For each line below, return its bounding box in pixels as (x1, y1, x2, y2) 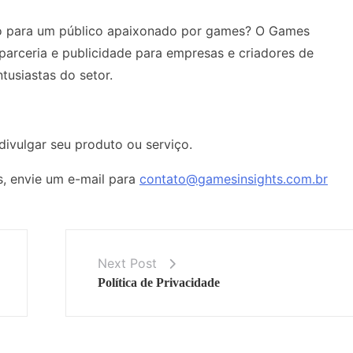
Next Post (97, 255, 157, 271)
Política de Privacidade (97, 275, 220, 289)
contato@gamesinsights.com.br (139, 170, 328, 187)
